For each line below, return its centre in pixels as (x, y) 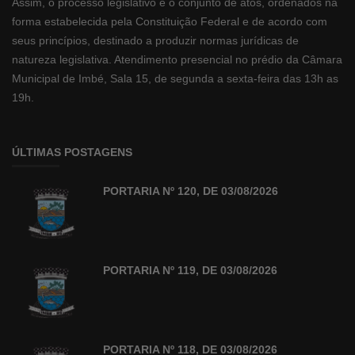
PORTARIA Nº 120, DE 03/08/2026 (191, 191)
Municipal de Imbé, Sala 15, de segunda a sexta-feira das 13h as (175, 78)
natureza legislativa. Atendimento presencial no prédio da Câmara (177, 59)
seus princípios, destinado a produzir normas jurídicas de (155, 40)
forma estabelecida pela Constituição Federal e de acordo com (170, 21)
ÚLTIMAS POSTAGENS (72, 152)
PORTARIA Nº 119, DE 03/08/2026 (190, 270)
